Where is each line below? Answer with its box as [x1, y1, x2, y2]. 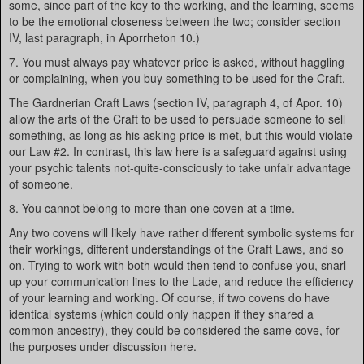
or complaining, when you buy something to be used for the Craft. [9, 70, 345, 86]
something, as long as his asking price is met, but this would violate [9, 127, 353, 143]
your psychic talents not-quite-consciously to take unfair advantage [9, 159, 351, 175]
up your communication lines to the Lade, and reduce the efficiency [9, 273, 353, 289]
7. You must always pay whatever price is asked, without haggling [9, 54, 344, 70]
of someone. [9, 175, 73, 192]
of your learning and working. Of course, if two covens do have [9, 289, 330, 305]
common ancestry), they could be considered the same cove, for [9, 322, 340, 338]
